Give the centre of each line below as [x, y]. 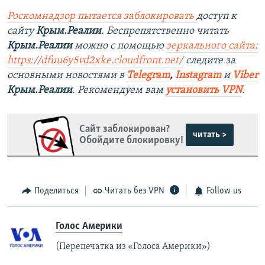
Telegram [148, 76]
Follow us [224, 191]
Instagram [198, 76]
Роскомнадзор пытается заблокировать [101, 17]
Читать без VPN [135, 191]
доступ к [216, 17]
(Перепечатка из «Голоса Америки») [133, 246]
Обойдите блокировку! [131, 140]
